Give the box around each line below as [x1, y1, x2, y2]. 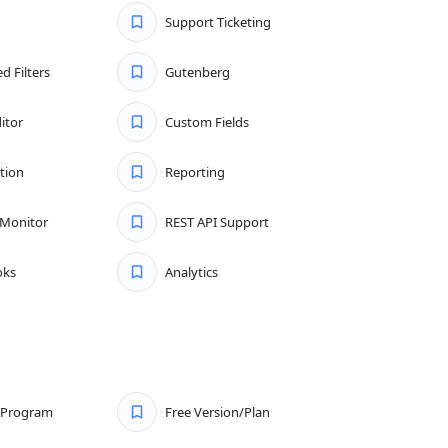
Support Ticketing [165, 13, 272, 31]
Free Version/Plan [165, 403, 271, 421]
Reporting [165, 163, 226, 181]
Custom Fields [165, 113, 250, 131]
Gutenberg [165, 63, 231, 81]
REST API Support [165, 213, 270, 231]
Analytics [165, 263, 219, 281]
